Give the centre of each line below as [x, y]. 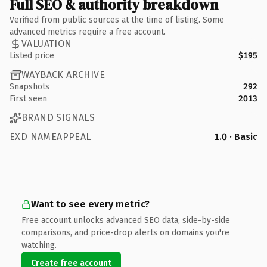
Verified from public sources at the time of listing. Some [117, 20]
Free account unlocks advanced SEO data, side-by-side [126, 220]
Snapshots [30, 86]
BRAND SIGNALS [58, 118]
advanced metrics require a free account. [88, 32]
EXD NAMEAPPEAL [50, 136]
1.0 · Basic [236, 136]
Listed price [32, 55]
